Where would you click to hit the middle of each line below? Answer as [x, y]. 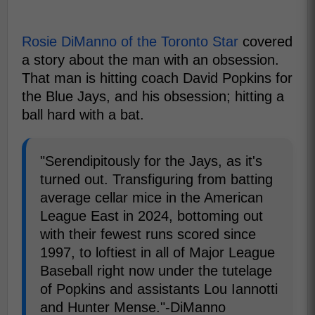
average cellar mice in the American [152, 197]
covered [265, 41]
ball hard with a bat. [83, 114]
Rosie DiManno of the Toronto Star [130, 41]
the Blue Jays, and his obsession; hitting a [153, 96]
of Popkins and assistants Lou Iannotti [159, 289]
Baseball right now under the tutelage [156, 270]
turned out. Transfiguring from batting [156, 179]
